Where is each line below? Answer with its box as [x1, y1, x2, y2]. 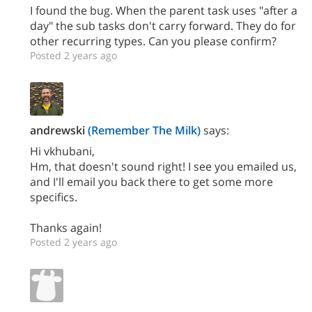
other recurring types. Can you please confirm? [30, 33, 276, 49]
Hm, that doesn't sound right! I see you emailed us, [30, 159, 297, 174]
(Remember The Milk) [88, 123, 201, 138]
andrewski [30, 123, 85, 138]
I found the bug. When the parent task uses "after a [30, 3, 297, 18]
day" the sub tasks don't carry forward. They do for [30, 18, 296, 33]
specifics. [30, 189, 77, 205]
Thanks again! [30, 220, 102, 235]
